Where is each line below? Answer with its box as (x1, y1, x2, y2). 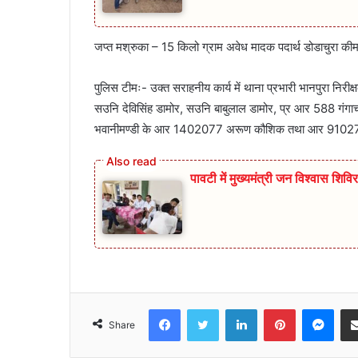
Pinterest (295, 301, 340, 315)
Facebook (180, 301, 229, 315)
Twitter (218, 301, 253, 315)
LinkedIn (257, 301, 298, 315)
